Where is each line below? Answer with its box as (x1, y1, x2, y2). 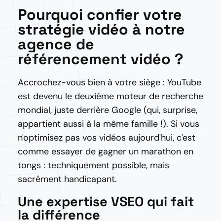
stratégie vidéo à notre (18, 20, 185, 39)
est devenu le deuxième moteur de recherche (18, 90, 203, 102)
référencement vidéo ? (18, 49, 184, 69)
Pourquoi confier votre (18, 5, 182, 24)
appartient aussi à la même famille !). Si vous (18, 118, 199, 130)
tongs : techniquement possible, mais (18, 159, 169, 171)
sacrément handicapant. (18, 173, 117, 185)
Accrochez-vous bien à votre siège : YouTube (18, 76, 201, 88)
